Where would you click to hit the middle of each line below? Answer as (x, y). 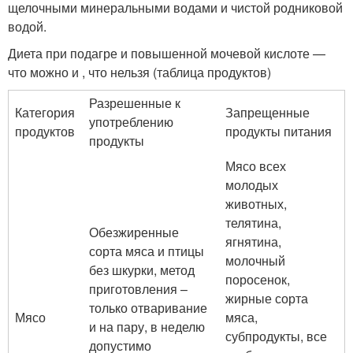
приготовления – (138, 289)
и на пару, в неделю (147, 327)
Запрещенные (268, 112)
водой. (27, 26)
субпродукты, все (276, 336)
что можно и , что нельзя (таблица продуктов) (139, 72)
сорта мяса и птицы (147, 251)
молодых (252, 185)
